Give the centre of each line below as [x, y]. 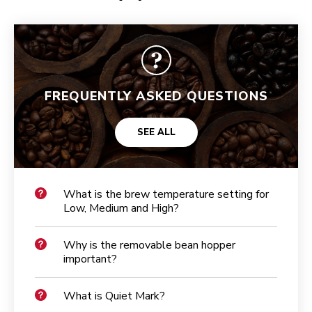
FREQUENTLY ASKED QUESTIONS [156, 96]
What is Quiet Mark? [114, 296]
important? [90, 259]
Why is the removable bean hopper [149, 245]
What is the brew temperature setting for [166, 195]
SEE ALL [156, 133]
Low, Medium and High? [121, 209]
